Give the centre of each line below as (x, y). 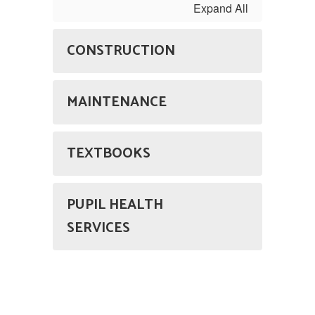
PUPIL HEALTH (115, 205)
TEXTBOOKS (109, 154)
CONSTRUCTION (121, 51)
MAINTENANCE (117, 102)
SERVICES (98, 228)
